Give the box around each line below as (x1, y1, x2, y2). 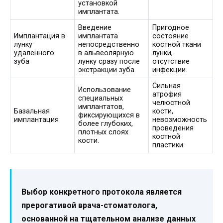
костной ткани (152, 40, 202, 49)
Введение (78, 23, 112, 32)
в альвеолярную (78, 48, 134, 57)
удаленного (14, 48, 55, 57)
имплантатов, (78, 102, 124, 111)
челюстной (152, 98, 191, 107)
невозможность (152, 115, 208, 124)
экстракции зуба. (78, 65, 136, 74)
